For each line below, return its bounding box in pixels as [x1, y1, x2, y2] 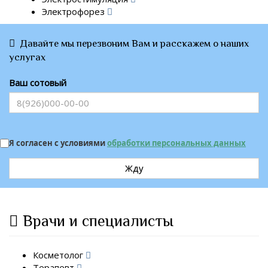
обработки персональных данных [107, 138, 246, 148]
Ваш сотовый [9, 77, 66, 89]
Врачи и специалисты [23, 212, 173, 230]
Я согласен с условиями [9, 138, 107, 148]
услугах [9, 51, 45, 63]
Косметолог [33, 248, 86, 261]
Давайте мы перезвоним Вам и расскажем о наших [17, 38, 249, 49]
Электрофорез [42, 5, 107, 17]
